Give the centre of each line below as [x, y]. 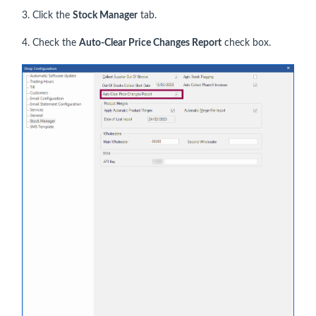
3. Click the [47, 16]
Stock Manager [105, 16]
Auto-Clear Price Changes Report [150, 43]
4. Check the [50, 43]
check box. [246, 43]
